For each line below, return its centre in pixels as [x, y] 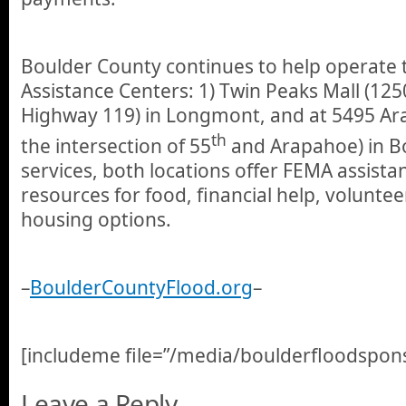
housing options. [96, 220]
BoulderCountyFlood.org [141, 287]
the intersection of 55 [116, 146]
